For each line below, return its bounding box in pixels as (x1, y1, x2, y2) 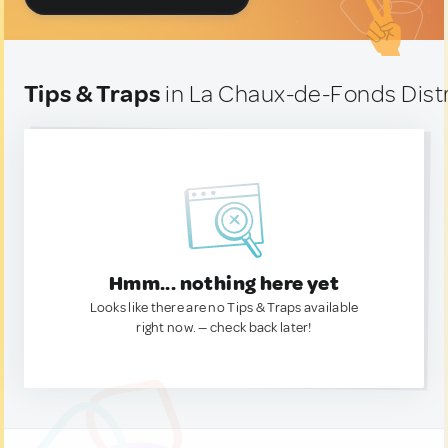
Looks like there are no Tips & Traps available (89, 299, 359, 316)
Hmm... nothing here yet (108, 271, 340, 296)
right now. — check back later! (136, 319, 312, 336)
